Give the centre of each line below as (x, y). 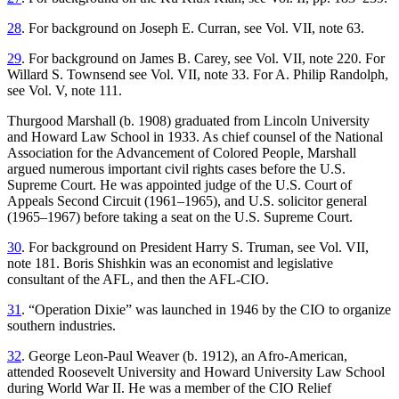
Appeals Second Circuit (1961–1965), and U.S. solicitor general (187, 201)
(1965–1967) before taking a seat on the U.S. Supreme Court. (180, 217)
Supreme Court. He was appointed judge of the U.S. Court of (179, 185)
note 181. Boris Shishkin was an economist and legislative (170, 264)
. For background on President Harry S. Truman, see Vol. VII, (195, 248)
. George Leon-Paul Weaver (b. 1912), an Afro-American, (184, 356)
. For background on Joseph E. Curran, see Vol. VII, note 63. (193, 28)
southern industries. (61, 326)
